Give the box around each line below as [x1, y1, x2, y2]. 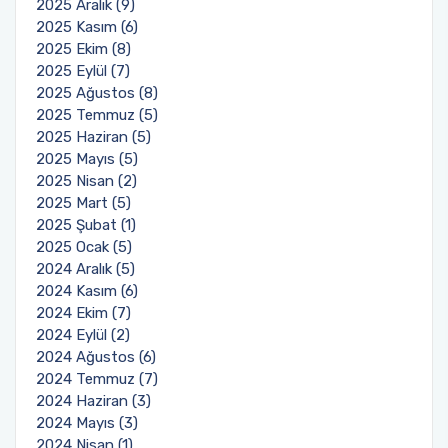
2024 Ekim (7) [36, 304, 131, 322]
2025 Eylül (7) [36, 62, 130, 80]
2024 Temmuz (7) [36, 370, 158, 388]
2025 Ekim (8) [36, 40, 131, 58]
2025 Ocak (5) [36, 238, 132, 256]
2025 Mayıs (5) [36, 150, 138, 168]
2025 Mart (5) [36, 194, 131, 212]
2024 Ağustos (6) [36, 348, 156, 366]
